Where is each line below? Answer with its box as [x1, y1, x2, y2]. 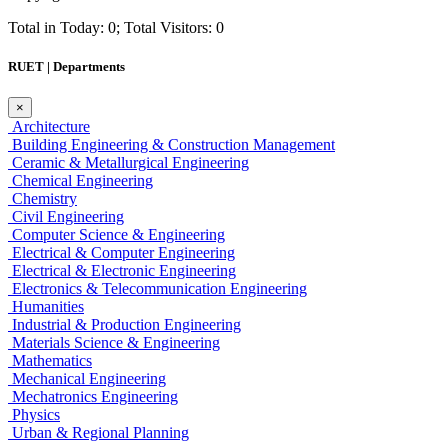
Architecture [8, 118, 90, 136]
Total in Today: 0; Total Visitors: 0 [8, 19, 224, 36]
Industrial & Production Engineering [8, 316, 241, 334]
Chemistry [8, 190, 77, 208]
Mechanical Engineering [8, 370, 166, 388]
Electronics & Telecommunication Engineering [8, 280, 307, 298]
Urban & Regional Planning [8, 424, 189, 442]
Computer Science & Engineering [8, 226, 225, 244]
